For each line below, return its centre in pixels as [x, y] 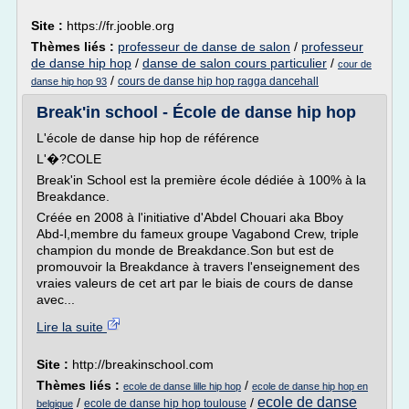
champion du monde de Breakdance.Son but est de [185, 250]
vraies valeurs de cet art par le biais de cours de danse [195, 283]
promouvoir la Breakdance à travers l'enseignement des [198, 267]
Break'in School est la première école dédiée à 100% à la [201, 180]
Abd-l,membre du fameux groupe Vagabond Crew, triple [198, 234]
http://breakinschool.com [143, 364]
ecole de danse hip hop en [310, 386]
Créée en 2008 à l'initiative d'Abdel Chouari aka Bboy [190, 217]
